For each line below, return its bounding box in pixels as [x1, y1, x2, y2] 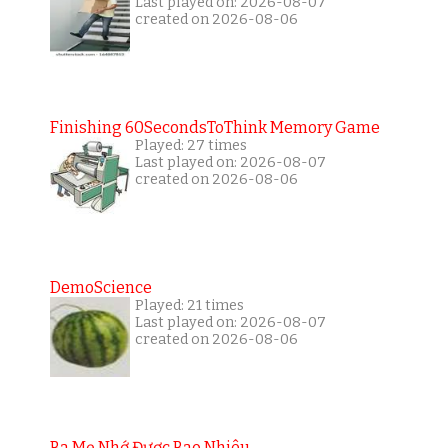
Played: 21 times [134, 296, 244, 314]
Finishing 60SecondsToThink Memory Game [49, 117, 380, 137]
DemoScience [49, 277, 152, 297]
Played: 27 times [134, 136, 247, 154]
